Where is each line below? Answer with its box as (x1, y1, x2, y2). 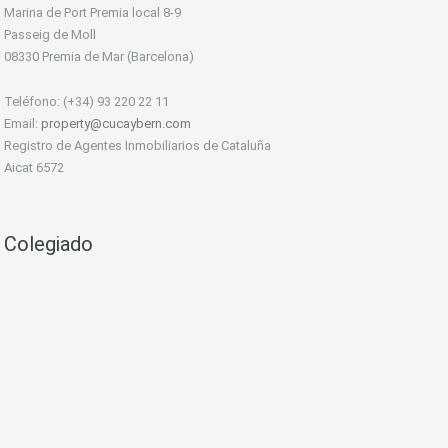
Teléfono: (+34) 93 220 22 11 (4, 94, 169, 110)
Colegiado (4, 232, 93, 257)
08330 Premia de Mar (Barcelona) (4, 49, 194, 65)
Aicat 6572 (4, 160, 64, 176)
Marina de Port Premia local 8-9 (4, 5, 181, 21)
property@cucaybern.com (41, 116, 191, 132)
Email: (4, 116, 41, 132)
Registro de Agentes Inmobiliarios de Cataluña (4, 138, 271, 154)
